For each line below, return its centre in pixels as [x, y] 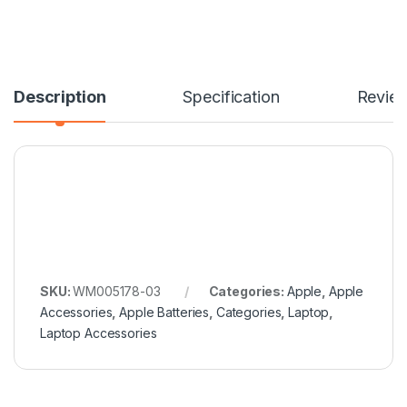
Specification [231, 96]
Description [60, 96]
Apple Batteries [164, 312]
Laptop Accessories [99, 333]
